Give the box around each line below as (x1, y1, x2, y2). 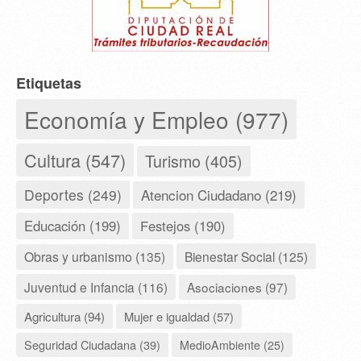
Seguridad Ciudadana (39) (24, 336, 160, 354)
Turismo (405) (145, 149, 243, 173)
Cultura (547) (24, 147, 126, 173)
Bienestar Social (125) (185, 247, 308, 266)
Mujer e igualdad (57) (124, 308, 234, 326)
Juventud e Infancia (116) (24, 278, 168, 297)
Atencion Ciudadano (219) (141, 185, 297, 205)
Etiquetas (16, 73, 81, 94)
